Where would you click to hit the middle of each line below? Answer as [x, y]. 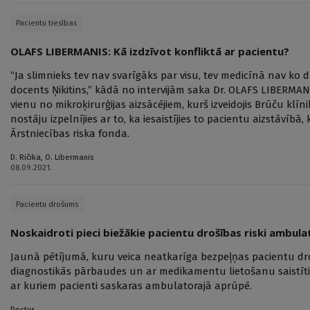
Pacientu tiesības [46, 23]
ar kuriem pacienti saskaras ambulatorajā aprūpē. [131, 286]
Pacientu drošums [47, 204]
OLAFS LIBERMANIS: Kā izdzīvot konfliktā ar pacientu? [150, 52]
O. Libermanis [69, 157]
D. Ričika [26, 157]
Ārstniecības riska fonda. [70, 134]
